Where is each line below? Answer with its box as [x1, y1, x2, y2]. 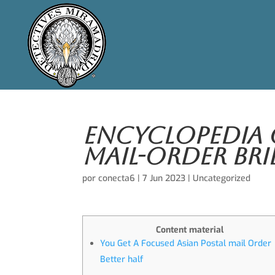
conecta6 [98, 172, 136, 184]
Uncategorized [193, 172, 251, 184]
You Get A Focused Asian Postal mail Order [100, 238, 272, 249]
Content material [156, 224, 224, 236]
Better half [100, 254, 144, 265]
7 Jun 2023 [142, 172, 186, 184]
